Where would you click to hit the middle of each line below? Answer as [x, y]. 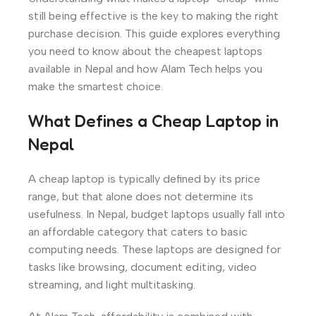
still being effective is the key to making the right [153, 16]
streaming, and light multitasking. [112, 285]
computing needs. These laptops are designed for [154, 250]
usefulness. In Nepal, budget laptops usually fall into [157, 214]
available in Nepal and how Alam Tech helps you [145, 69]
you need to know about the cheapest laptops [145, 51]
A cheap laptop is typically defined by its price [144, 179]
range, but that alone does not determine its [141, 197]
